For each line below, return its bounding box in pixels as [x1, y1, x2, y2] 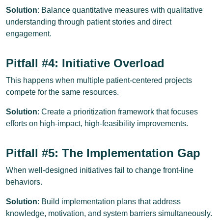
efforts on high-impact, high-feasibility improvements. [6, 119, 188, 128]
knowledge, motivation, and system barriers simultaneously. [6, 209, 212, 218]
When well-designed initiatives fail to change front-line [6, 166, 193, 174]
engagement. [6, 29, 52, 38]
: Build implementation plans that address [37, 197, 181, 206]
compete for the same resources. [6, 88, 119, 96]
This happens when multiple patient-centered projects [6, 76, 192, 84]
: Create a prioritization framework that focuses [37, 108, 198, 116]
